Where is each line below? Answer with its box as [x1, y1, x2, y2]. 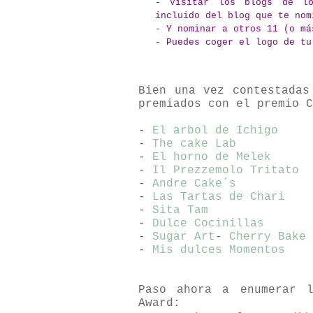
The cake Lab [152, 137, 236, 150]
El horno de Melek [152, 150, 271, 163]
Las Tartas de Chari [152, 190, 285, 203]
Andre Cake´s [152, 177, 236, 190]
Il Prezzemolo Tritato [152, 163, 299, 177]
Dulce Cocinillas [152, 217, 264, 230]
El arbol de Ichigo [152, 124, 278, 137]
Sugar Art [152, 230, 215, 243]
